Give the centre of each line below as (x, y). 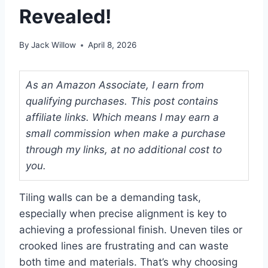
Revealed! (65, 16)
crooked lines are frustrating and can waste (124, 246)
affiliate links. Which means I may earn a (122, 118)
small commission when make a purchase (126, 134)
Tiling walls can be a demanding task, (110, 198)
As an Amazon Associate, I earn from (115, 85)
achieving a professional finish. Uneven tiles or (131, 230)
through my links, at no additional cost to (124, 150)
